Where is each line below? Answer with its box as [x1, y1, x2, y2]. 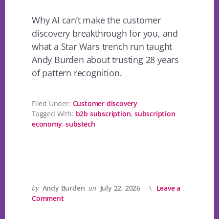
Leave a [156, 183, 181, 193]
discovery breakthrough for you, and [32, 27, 178, 40]
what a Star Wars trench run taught [32, 41, 173, 53]
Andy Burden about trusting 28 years [32, 54, 179, 66]
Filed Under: [32, 99, 73, 109]
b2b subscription [75, 109, 131, 119]
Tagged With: [32, 109, 76, 119]
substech [66, 119, 95, 129]
